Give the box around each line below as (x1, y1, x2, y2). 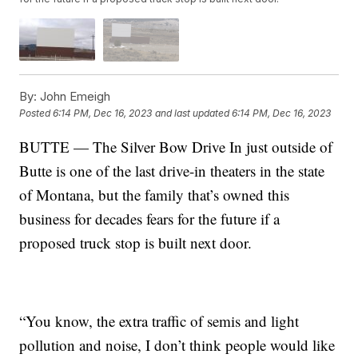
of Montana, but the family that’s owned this (19, 184, 290, 205)
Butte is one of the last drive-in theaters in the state (19, 160, 325, 181)
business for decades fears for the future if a (19, 208, 280, 229)
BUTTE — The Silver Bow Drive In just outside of (19, 136, 333, 157)
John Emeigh (37, 88, 111, 104)
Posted (19, 107, 54, 120)
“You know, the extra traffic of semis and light (19, 310, 300, 331)
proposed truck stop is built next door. (19, 232, 253, 253)
